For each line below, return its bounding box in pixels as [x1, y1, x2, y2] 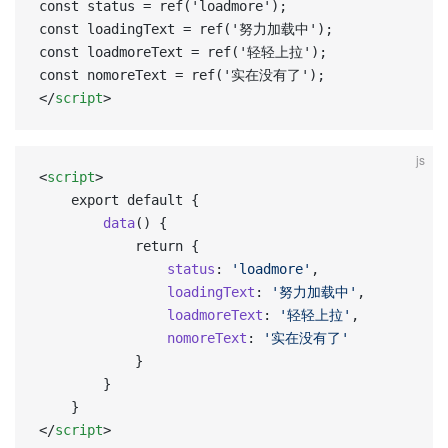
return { [135, 238, 199, 254]
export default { [71, 192, 199, 208]
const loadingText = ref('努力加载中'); [39, 21, 349, 37]
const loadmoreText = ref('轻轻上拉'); [39, 44, 343, 60]
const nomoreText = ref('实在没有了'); [39, 67, 341, 83]
